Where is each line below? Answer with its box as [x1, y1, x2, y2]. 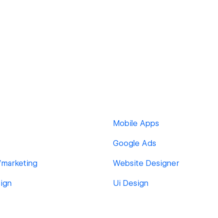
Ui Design [113, 179, 148, 188]
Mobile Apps [113, 119, 159, 128]
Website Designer [113, 159, 179, 168]
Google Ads [113, 139, 156, 148]
